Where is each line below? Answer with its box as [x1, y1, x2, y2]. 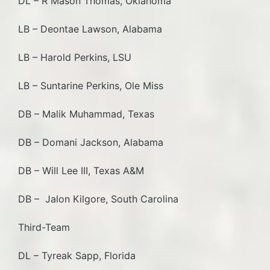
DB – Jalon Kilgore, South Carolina [18, 192, 184, 205]
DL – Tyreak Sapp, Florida [18, 249, 136, 262]
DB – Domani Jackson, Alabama [18, 136, 175, 148]
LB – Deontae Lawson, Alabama [18, 22, 162, 35]
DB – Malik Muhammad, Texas [18, 107, 166, 120]
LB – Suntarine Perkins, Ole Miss [18, 79, 175, 92]
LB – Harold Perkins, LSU [18, 51, 143, 63]
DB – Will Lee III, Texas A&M [18, 164, 150, 177]
